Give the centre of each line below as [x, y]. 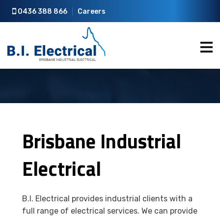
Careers [92, 12]
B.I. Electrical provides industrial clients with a [107, 199]
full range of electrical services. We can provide [110, 211]
